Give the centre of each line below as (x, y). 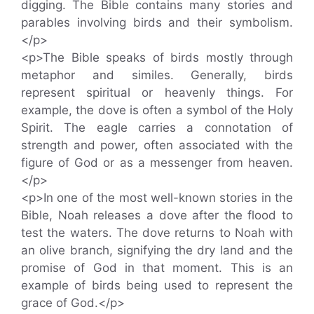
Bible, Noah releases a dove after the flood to (157, 215)
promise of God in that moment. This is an (157, 267)
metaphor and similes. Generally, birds (157, 75)
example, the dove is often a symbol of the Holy (157, 110)
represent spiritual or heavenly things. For (157, 92)
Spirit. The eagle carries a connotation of (157, 127)
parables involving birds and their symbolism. (157, 22)
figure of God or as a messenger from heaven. (157, 162)
